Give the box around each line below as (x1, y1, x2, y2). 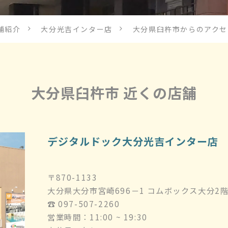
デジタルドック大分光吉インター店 (47, 134, 218, 149)
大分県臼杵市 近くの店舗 (31, 82, 197, 103)
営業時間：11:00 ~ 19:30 (47, 211, 148, 223)
